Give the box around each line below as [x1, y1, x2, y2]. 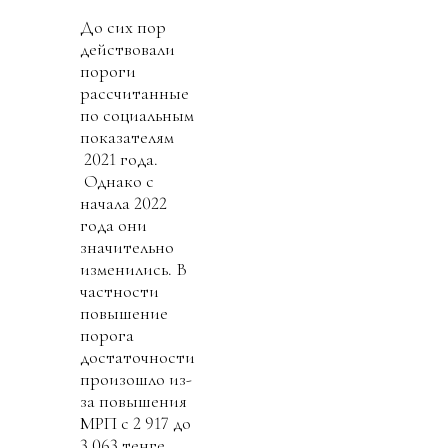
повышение [80, 301, 168, 324]
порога [80, 323, 134, 346]
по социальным [80, 103, 194, 126]
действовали [80, 37, 175, 60]
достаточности [80, 345, 195, 368]
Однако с [80, 169, 154, 192]
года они [80, 213, 147, 236]
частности [80, 279, 159, 302]
